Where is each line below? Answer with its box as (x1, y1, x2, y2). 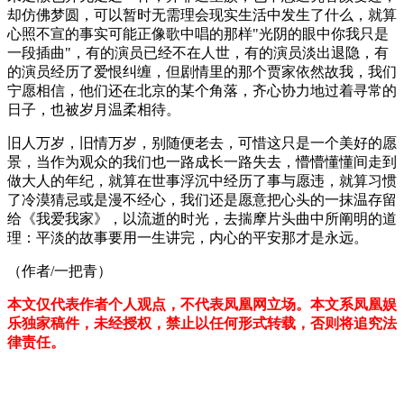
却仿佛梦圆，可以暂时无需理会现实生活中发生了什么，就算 (7, 6, 397, 23)
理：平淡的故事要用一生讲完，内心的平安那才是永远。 (7, 229, 368, 245)
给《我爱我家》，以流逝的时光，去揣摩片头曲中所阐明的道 (7, 210, 397, 226)
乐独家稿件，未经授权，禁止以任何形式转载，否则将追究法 (7, 315, 397, 331)
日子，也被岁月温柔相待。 (7, 101, 180, 117)
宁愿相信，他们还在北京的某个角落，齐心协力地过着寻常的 (7, 82, 397, 98)
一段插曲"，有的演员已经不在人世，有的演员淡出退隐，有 (7, 44, 389, 60)
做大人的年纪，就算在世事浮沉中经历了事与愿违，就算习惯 (7, 172, 397, 188)
